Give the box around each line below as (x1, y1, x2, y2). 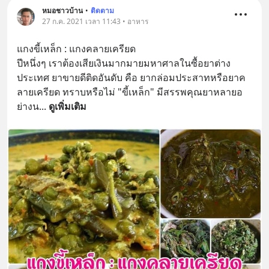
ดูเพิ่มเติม (49, 100, 86, 113)
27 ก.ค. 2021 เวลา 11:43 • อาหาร (42, 16, 148, 27)
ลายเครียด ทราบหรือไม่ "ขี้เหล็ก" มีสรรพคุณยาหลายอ (17, 85, 243, 99)
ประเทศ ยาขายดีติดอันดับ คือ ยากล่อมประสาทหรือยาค (17, 71, 246, 85)
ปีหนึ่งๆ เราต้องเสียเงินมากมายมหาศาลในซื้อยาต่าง (17, 56, 231, 70)
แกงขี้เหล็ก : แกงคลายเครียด (17, 42, 136, 56)
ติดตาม (91, 5, 114, 16)
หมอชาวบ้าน (42, 5, 83, 16)
